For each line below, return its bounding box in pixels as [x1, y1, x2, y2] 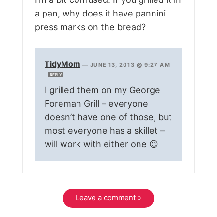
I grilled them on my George [45, 85, 160, 95]
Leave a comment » [76, 193, 141, 202]
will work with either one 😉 [45, 139, 158, 150]
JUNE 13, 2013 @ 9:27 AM [90, 62, 170, 69]
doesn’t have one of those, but [45, 112, 172, 123]
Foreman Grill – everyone [45, 98, 148, 109]
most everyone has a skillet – [45, 125, 165, 136]
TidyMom [45, 59, 80, 69]
